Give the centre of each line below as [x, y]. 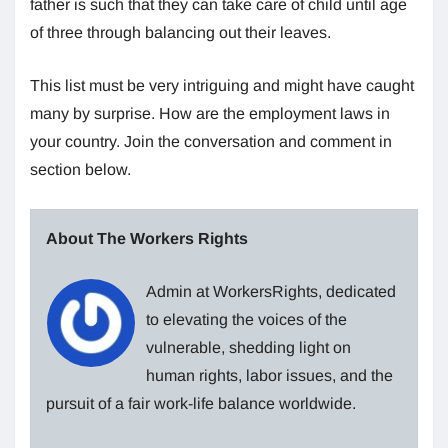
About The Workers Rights [147, 238]
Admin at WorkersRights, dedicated [271, 291]
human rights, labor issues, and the [269, 375]
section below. [80, 169]
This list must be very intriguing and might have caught [222, 85]
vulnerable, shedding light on [248, 347]
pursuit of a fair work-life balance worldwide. [201, 403]
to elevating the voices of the [246, 319]
